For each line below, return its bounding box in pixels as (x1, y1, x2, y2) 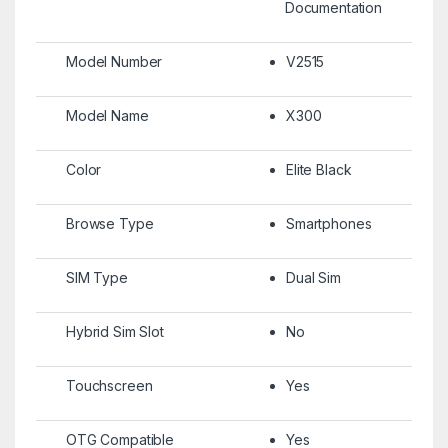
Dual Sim (285, 268, 341, 286)
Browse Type (65, 214, 154, 232)
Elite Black (285, 160, 352, 178)
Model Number (65, 52, 163, 70)
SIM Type (65, 268, 128, 286)
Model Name (65, 106, 149, 124)
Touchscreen (65, 376, 153, 394)
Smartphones (285, 214, 372, 232)
